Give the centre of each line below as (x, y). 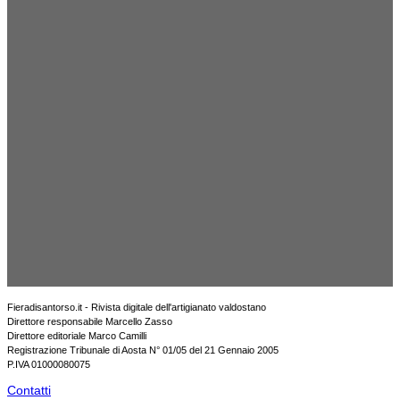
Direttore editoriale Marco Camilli (77, 336)
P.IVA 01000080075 (49, 365)
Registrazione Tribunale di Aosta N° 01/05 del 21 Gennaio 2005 (143, 350)
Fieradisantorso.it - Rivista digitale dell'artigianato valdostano (137, 308)
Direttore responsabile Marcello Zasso (90, 322)
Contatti (29, 391)
